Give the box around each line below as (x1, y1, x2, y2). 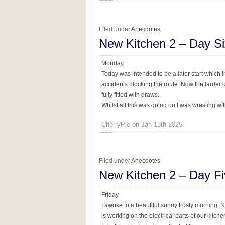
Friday (101, 191, 119, 199)
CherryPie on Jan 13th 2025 (101, 120, 182, 128)
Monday (101, 59, 124, 67)
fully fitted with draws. (101, 91, 159, 98)
